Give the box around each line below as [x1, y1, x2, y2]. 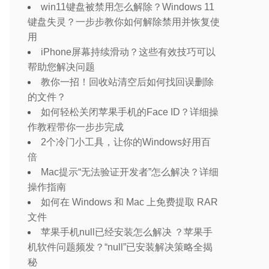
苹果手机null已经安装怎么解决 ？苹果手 [41, 227, 213, 237]
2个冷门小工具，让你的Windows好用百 [41, 137, 211, 147]
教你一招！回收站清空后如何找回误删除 [41, 77, 214, 87]
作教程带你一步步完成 [28, 122, 124, 132]
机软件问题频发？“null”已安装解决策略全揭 [28, 242, 213, 252]
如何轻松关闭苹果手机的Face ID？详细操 [41, 107, 219, 117]
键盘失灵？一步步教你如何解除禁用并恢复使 [28, 17, 220, 27]
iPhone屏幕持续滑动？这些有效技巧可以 [41, 47, 216, 57]
